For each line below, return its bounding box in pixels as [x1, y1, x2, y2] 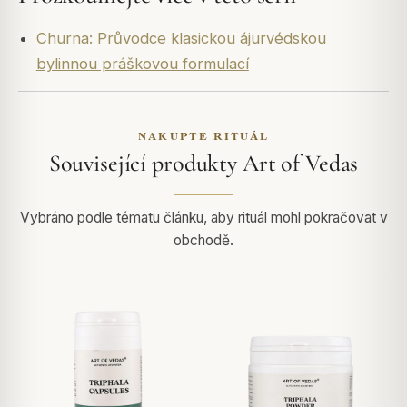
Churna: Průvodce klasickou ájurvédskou [35, 28, 326, 47]
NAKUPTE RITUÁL [137, 130, 270, 143]
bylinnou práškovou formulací [35, 54, 249, 73]
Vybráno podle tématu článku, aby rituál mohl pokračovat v [19, 209, 388, 227]
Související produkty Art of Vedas [48, 149, 359, 178]
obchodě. [174, 232, 233, 250]
